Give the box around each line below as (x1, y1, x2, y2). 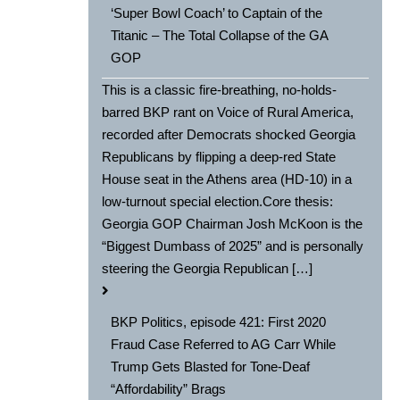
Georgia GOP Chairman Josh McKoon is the (102, 216, 363, 232)
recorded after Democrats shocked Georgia (102, 127, 356, 143)
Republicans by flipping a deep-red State (102, 149, 337, 165)
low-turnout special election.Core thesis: (102, 194, 334, 210)
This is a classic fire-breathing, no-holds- (102, 82, 337, 98)
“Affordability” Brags (111, 381, 227, 397)
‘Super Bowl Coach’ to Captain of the (111, 5, 323, 21)
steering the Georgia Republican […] (102, 261, 313, 277)
